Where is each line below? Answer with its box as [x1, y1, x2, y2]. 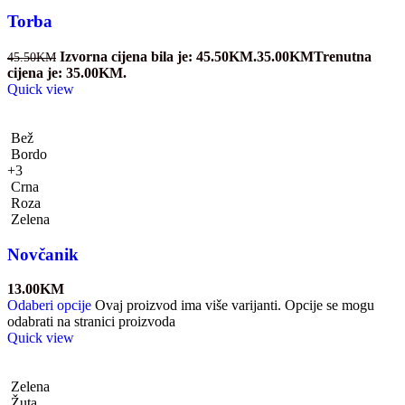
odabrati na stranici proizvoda [7, 314, 175, 330]
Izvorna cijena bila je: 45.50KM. [60, 49, 257, 65]
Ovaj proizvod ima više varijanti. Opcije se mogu [95, 297, 374, 314]
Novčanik [7, 244, 79, 264]
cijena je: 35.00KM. [7, 65, 127, 81]
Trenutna [314, 49, 372, 65]
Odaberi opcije [7, 297, 91, 314]
